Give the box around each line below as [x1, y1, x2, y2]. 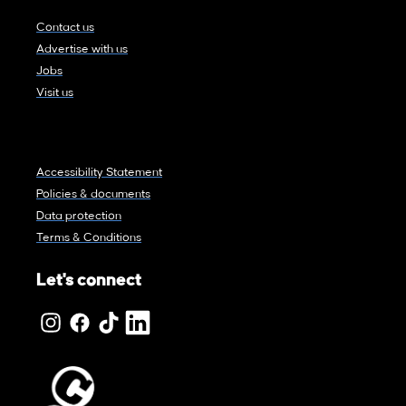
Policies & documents [36, 188, 150, 201]
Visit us [36, 86, 73, 100]
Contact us [36, 21, 94, 34]
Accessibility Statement [36, 166, 162, 179]
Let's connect [36, 272, 141, 291]
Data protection [36, 209, 121, 223]
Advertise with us [36, 43, 128, 56]
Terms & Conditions [36, 231, 141, 245]
